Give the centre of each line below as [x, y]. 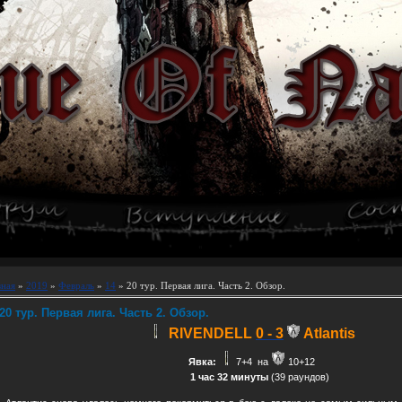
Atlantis [329, 333]
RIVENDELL [210, 333]
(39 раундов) [299, 377]
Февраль [76, 286]
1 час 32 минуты [228, 377]
